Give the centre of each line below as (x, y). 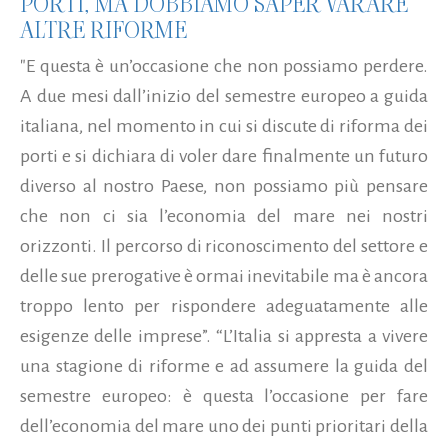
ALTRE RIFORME (103, 30)
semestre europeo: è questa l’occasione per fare (224, 396)
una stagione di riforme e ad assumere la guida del (224, 366)
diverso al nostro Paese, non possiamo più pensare (224, 186)
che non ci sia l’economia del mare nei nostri (224, 216)
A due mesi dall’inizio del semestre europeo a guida (224, 96)
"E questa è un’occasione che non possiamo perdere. (224, 66)
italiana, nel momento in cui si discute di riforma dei (224, 126)
